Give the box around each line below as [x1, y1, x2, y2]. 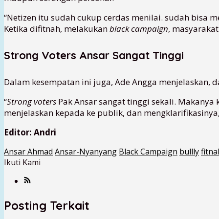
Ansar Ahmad [4, 146, 53, 157]
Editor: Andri [4, 127, 56, 138]
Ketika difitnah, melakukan [4, 22, 109, 34]
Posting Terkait [4, 198, 89, 213]
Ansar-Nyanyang [55, 146, 117, 157]
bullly [179, 146, 199, 157]
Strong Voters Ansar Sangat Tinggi [4, 48, 184, 63]
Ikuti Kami [4, 157, 41, 168]
